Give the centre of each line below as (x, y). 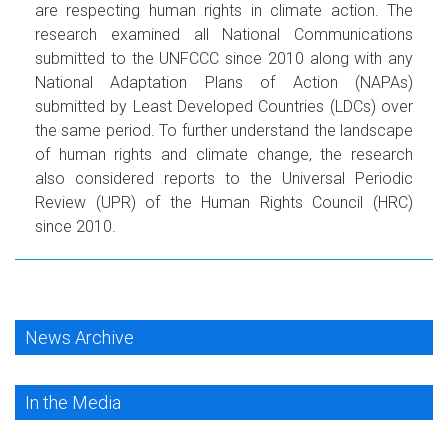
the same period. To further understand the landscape (224, 130)
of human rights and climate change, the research (224, 154)
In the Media (73, 402)
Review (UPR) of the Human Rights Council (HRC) (224, 202)
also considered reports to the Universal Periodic (224, 178)
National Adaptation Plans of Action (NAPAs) (224, 82)
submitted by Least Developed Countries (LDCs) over (224, 106)
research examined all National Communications (224, 34)
